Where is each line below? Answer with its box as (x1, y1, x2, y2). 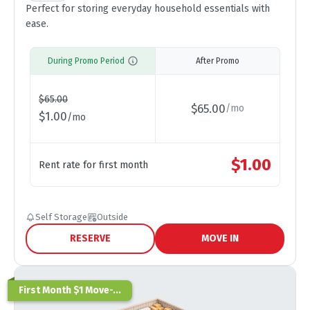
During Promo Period (47, 56, 125, 66)
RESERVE (70, 232, 111, 244)
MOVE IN (201, 232, 239, 244)
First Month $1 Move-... (19, 284, 121, 296)
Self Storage (35, 212, 87, 222)
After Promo (196, 56, 239, 66)
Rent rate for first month (39, 158, 148, 171)
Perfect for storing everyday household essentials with (26, 3, 270, 15)
